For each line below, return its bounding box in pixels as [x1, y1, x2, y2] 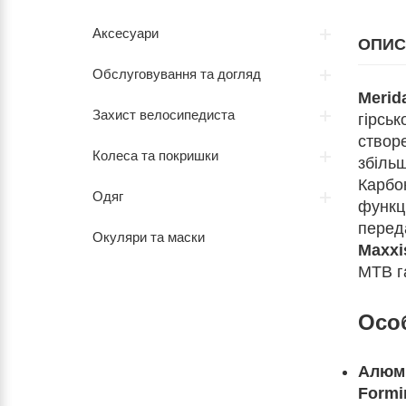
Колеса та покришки [92, 148, 218, 163]
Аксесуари [92, 25, 159, 41]
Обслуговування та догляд [92, 66, 261, 82]
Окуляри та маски [92, 229, 205, 245]
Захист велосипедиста [92, 107, 235, 122]
